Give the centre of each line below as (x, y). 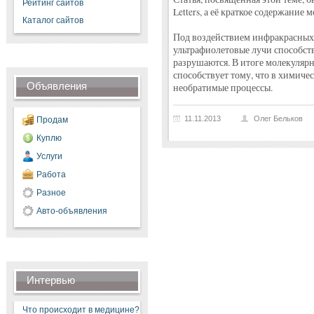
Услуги (49, 156)
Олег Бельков (278, 118)
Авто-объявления (71, 211)
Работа (51, 175)
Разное (51, 193)
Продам (52, 120)
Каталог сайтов (53, 20)
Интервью (50, 280)
